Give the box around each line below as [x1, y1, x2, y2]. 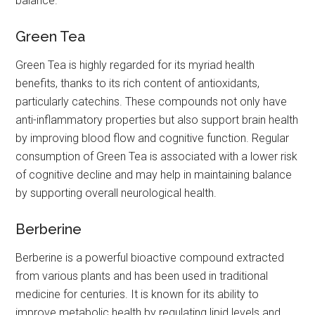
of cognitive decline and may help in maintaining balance [15, 168, 292, 182]
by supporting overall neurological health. [15, 186, 217, 200]
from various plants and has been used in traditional [15, 269, 269, 283]
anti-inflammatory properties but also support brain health [15, 113, 299, 127]
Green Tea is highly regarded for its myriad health [15, 58, 255, 72]
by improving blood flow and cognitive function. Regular [15, 131, 290, 146]
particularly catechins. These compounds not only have [15, 95, 288, 109]
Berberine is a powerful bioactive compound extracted [15, 251, 285, 265]
